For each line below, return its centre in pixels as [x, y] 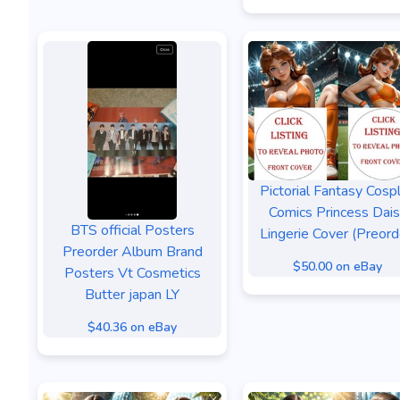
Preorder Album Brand [132, 252]
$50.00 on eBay [337, 267]
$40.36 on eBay [132, 327]
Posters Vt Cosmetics [132, 273]
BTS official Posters [132, 230]
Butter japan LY [132, 295]
